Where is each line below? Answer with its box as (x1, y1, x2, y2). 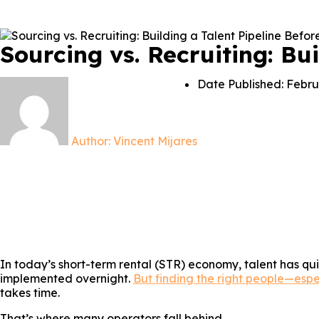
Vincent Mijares (110, 134, 197, 148)
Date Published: (197, 77, 283, 91)
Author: (71, 134, 110, 148)
